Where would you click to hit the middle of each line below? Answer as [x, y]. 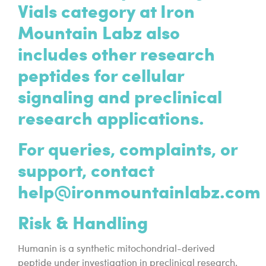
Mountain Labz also [99, 32]
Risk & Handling [83, 222]
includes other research [116, 53]
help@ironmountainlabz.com [139, 191]
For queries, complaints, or [128, 148]
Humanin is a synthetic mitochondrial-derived [116, 250]
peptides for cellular [101, 75]
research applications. [111, 118]
